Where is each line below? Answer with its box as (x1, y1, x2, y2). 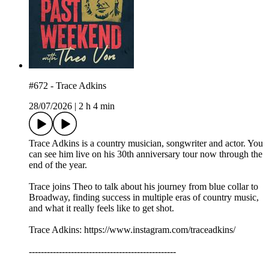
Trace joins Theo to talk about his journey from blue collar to (29, 181, 258, 192)
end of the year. (29, 160, 87, 171)
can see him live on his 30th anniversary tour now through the (29, 149, 262, 160)
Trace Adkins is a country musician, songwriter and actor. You (29, 138, 263, 149)
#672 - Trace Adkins (29, 80, 106, 91)
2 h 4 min (79, 101, 115, 112)
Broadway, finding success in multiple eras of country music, (29, 192, 259, 203)
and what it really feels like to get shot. (29, 203, 174, 214)
